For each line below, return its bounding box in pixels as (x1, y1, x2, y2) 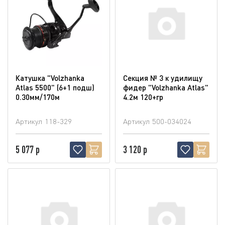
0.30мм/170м (16, 92, 60, 101)
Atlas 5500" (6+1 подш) (16, 82, 94, 92)
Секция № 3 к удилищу (123, 73, 202, 82)
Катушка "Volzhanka (16, 73, 84, 82)
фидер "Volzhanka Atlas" (123, 82, 208, 92)
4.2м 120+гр (123, 92, 163, 101)
